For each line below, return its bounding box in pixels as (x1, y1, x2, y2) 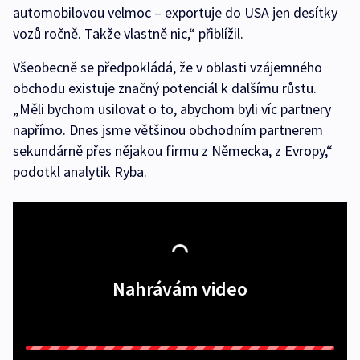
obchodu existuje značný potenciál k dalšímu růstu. (13, 78, 317, 97)
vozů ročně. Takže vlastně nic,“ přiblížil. (13, 23, 243, 43)
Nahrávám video (112, 276, 247, 301)
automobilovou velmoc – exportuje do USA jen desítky (13, 2, 337, 22)
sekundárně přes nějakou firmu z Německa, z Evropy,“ (13, 141, 333, 160)
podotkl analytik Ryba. (13, 162, 147, 181)
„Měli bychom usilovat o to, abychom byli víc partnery (13, 99, 331, 118)
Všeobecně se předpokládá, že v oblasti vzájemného (13, 57, 322, 76)
